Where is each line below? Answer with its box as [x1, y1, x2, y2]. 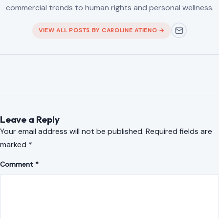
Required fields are [146, 126, 212, 136]
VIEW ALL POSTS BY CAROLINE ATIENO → [38, 26, 165, 35]
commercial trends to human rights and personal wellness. [5, 2, 214, 13]
